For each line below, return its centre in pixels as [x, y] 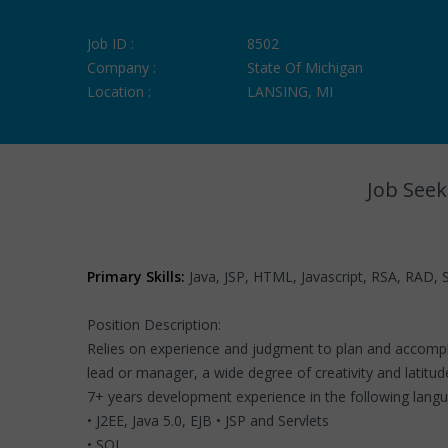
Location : [119, 91]
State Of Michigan [305, 67]
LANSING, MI [290, 91]
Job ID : [110, 43]
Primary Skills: [136, 276]
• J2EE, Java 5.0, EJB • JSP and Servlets [210, 420]
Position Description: [154, 324]
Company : [121, 67]
